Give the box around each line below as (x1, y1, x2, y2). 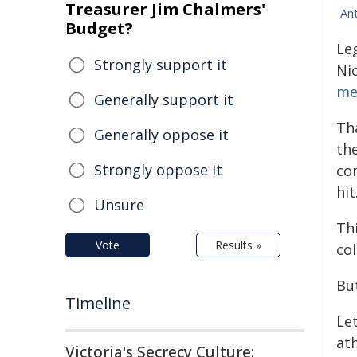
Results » (215, 237, 261, 253)
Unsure (94, 195, 144, 214)
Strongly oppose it (94, 160, 222, 179)
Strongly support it (94, 55, 227, 74)
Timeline (65, 292, 131, 314)
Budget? (65, 18, 133, 39)
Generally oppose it (94, 125, 229, 144)
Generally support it (94, 90, 233, 109)
